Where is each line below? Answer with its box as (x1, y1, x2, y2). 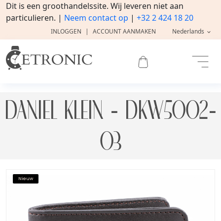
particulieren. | (6, 12, 64, 23)
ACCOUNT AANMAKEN (92, 27, 156, 36)
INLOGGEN (50, 27, 81, 36)
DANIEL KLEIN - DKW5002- (4, 95, 217, 125)
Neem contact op (64, 12, 128, 23)
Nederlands (172, 27, 206, 36)
